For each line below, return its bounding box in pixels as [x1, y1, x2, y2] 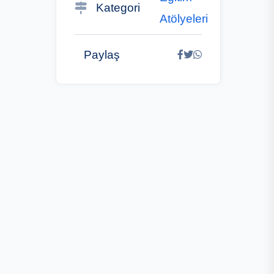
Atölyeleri [160, 12, 208, 25]
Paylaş [84, 48, 120, 61]
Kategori [96, 1, 140, 15]
